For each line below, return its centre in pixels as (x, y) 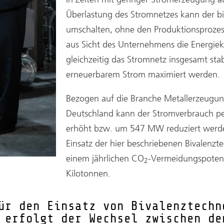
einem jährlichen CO (105, 158)
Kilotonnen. (88, 173)
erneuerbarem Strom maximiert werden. (143, 74)
